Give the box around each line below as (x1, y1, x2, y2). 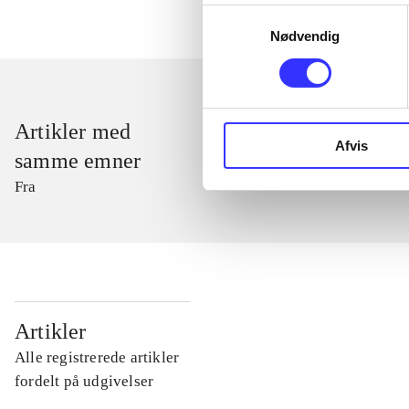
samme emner (15, 149, 142, 173)
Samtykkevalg (202, 6, 289, 23)
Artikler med (15, 120, 131, 144)
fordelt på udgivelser (15, 372, 154, 391)
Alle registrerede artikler (15, 349, 180, 367)
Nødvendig (269, 28, 341, 45)
